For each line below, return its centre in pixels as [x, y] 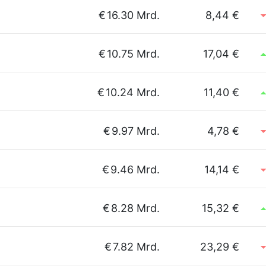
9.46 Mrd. [135, 170]
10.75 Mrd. [133, 54]
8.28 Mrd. [135, 208]
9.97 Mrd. [136, 131]
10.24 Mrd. [133, 92]
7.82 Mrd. [136, 247]
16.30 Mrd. [133, 15]
